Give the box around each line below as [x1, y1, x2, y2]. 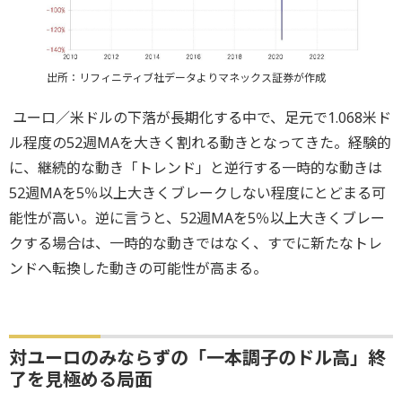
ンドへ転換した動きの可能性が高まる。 [9, 258, 267, 279]
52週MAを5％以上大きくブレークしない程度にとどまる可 [9, 183, 386, 204]
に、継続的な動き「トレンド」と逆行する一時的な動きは [9, 158, 382, 179]
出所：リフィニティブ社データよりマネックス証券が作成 [46, 70, 326, 86]
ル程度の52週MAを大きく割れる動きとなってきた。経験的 [9, 133, 391, 153]
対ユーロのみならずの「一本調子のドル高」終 [9, 345, 386, 371]
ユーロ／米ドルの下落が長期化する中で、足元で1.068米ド [9, 108, 391, 128]
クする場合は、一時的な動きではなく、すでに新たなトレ [9, 233, 382, 254]
